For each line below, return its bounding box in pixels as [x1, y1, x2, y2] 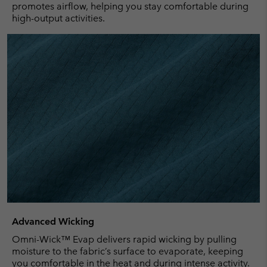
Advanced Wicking [12, 215, 94, 227]
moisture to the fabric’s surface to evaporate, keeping [12, 245, 243, 257]
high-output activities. [12, 13, 105, 24]
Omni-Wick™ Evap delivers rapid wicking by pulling [12, 233, 237, 245]
